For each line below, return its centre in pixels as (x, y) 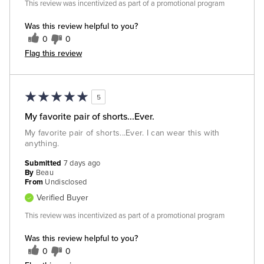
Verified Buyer (62, 198)
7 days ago (82, 164)
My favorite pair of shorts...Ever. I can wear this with (122, 133)
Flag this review (53, 53)
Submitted (44, 164)
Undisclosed (66, 182)
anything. (42, 144)
